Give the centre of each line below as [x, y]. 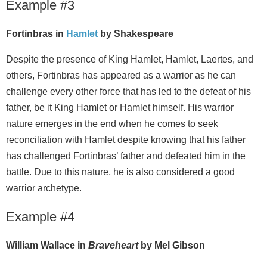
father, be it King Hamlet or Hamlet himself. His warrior [120, 108]
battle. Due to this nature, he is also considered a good [120, 172]
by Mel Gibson [173, 246]
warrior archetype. [44, 188]
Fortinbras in [36, 34]
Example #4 [40, 217]
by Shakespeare [136, 34]
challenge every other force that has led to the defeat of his [128, 92]
